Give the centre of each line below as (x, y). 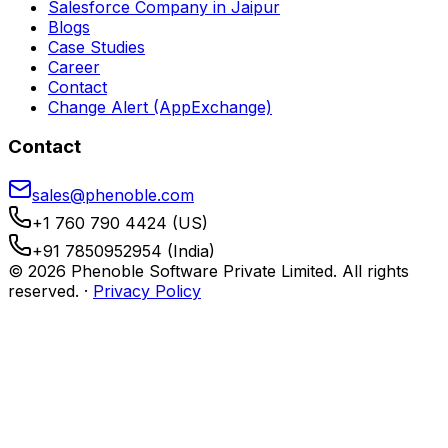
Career (74, 66)
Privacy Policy (147, 291)
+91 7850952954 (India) (123, 251)
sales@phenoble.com (113, 195)
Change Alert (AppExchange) (160, 106)
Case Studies (96, 46)
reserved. (43, 291)
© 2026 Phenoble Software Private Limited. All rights (208, 271)
